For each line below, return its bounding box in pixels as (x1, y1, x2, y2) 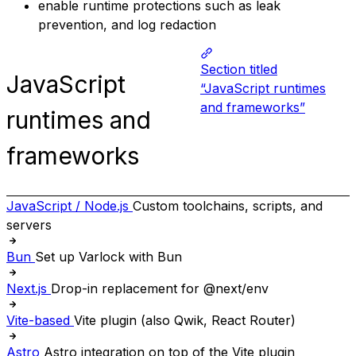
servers (6, 216, 52, 233)
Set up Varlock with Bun (35, 248, 182, 265)
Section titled (199, 61, 277, 78)
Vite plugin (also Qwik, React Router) (74, 311, 296, 328)
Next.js (6, 280, 47, 296)
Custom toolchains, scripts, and (133, 197, 323, 214)
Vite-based (6, 311, 70, 328)
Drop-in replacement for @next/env (51, 280, 269, 296)
